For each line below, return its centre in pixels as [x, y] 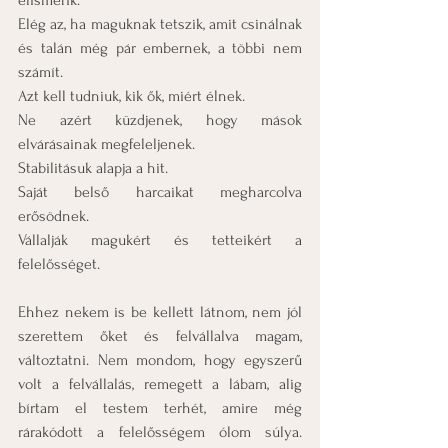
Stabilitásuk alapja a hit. [93, 168]
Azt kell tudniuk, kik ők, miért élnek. [131, 96]
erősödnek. [53, 216]
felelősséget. [59, 264]
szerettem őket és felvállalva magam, [160, 336]
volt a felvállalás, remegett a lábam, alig [160, 384]
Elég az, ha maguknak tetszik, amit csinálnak [160, 24]
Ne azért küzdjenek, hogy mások [160, 120]
